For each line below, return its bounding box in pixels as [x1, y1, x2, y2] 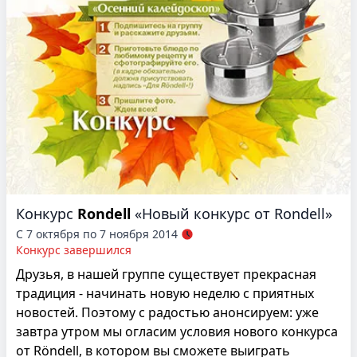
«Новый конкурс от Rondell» [135, 203, 332, 223]
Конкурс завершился [16, 241, 131, 257]
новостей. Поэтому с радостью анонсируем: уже [16, 303, 319, 321]
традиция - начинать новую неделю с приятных [16, 284, 314, 302]
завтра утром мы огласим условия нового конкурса [16, 322, 338, 340]
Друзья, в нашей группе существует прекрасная [16, 265, 316, 283]
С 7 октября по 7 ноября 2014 [16, 226, 178, 241]
